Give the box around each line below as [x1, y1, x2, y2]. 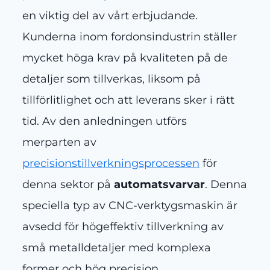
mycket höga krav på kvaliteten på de [22, 51, 228, 65]
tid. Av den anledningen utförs [22, 115, 187, 128]
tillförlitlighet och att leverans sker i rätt [22, 93, 234, 107]
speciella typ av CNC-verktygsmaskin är [22, 199, 237, 213]
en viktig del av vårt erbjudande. [22, 9, 198, 23]
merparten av [22, 136, 96, 149]
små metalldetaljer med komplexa [22, 241, 211, 255]
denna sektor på [22, 178, 114, 192]
